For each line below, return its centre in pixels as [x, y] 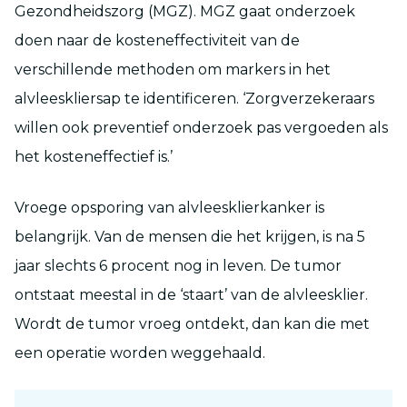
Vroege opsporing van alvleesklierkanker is [169, 207]
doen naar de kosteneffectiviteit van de [157, 40]
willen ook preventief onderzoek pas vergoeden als [201, 127]
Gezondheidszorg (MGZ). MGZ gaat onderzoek [185, 11]
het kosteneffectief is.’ [94, 156]
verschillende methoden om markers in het [173, 69]
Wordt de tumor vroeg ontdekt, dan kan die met [192, 323]
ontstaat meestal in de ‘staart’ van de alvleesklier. [191, 294]
